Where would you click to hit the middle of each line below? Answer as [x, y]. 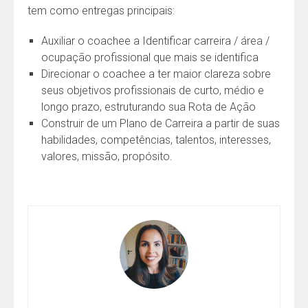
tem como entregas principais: [101, 10]
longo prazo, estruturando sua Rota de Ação [148, 107]
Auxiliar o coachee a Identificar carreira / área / [155, 41]
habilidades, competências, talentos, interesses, [156, 140]
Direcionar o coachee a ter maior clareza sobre [156, 74]
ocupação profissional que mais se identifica [150, 57]
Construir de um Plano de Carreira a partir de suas [161, 123]
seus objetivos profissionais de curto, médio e [153, 90]
